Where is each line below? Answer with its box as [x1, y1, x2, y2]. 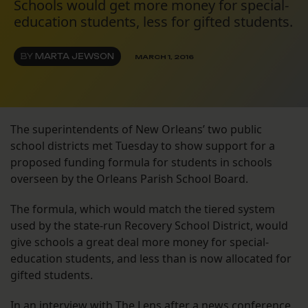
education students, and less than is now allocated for [10, 251, 291, 267]
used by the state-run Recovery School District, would [10, 218, 288, 234]
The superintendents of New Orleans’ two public [10, 122, 262, 137]
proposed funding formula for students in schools [10, 155, 272, 170]
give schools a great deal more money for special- [10, 234, 269, 250]
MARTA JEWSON [35, 52, 114, 62]
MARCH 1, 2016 [135, 52, 194, 60]
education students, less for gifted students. [14, 12, 293, 32]
